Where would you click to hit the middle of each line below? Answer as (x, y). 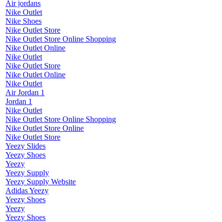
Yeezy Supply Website (41, 182)
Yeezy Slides (26, 146)
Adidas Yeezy (27, 191)
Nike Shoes (24, 21)
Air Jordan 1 (25, 93)
